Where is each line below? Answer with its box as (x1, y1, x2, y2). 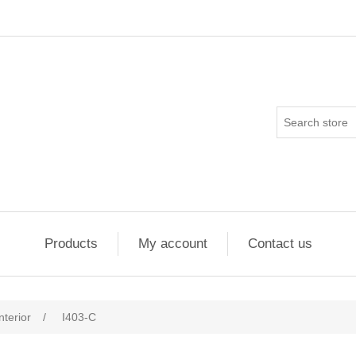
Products (44, 236, 98, 251)
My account (137, 236, 207, 251)
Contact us (247, 236, 312, 251)
